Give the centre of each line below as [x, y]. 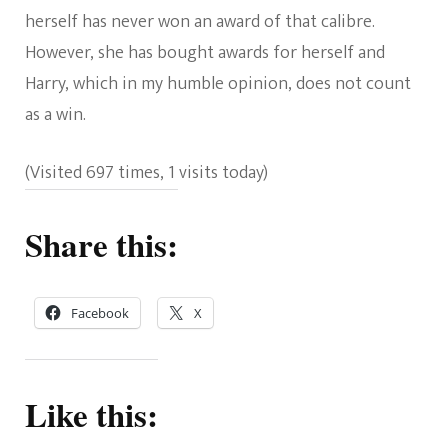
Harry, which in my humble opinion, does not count [218, 84]
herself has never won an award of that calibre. [200, 22]
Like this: [91, 414]
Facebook [100, 313]
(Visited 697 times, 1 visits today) [146, 173]
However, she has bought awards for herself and [205, 53]
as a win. [55, 115]
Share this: [101, 244]
